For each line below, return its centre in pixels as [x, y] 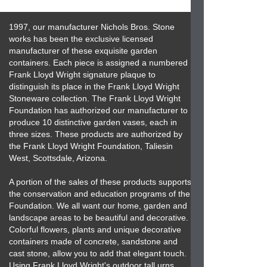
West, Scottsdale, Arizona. [58, 158]
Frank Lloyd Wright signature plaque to [82, 74]
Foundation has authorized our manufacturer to [98, 110]
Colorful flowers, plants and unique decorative [95, 229]
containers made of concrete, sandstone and [93, 241]
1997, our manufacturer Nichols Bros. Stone [92, 27]
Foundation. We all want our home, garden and [98, 206]
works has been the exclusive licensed [81, 39]
